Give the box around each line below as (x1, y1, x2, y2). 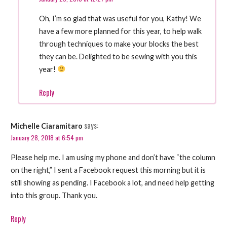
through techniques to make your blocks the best (39, 39, 199, 48)
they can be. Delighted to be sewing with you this (39, 52, 198, 61)
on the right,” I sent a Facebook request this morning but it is (10, 165, 206, 174)
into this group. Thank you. (10, 191, 97, 200)
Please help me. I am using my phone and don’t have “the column (10, 153, 215, 162)
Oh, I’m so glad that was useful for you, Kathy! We (39, 14, 202, 23)
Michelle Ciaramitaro (10, 122, 83, 131)
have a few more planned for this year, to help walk (39, 26, 202, 35)
